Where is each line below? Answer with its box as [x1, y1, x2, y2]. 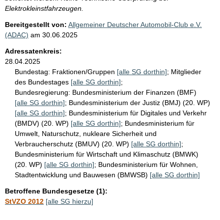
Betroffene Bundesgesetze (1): [5, 187, 108, 195]
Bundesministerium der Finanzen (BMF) [72, 88, 196, 96]
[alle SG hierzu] [46, 197, 93, 205]
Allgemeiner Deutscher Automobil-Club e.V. [68, 20, 202, 28]
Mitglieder [171, 67, 201, 76]
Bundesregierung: [15, 88, 70, 96]
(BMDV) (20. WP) [15, 119, 71, 127]
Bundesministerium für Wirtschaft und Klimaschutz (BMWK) [15, 150, 198, 158]
